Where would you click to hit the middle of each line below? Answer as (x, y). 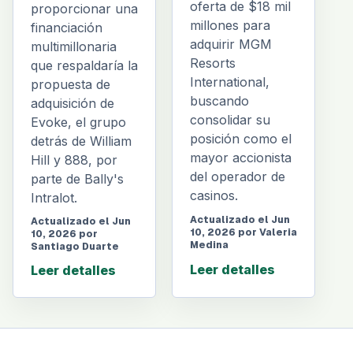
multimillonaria (74, 46)
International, (230, 82)
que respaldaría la (84, 65)
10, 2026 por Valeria (243, 233)
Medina (209, 245)
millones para (230, 26)
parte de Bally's (77, 178)
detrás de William (81, 141)
